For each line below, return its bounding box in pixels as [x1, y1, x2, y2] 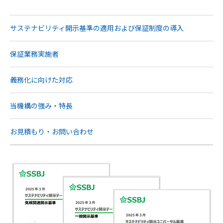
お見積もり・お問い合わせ [10, 126, 94, 137]
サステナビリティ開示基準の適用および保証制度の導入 [10, 23, 184, 33]
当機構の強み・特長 [10, 101, 73, 111]
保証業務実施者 [10, 49, 59, 59]
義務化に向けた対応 [10, 75, 73, 85]
